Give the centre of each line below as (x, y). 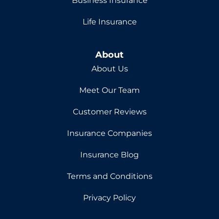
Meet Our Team (109, 90)
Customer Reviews (109, 112)
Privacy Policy (109, 198)
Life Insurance (109, 22)
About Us (109, 69)
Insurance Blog (109, 155)
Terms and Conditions (109, 176)
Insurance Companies (109, 133)
